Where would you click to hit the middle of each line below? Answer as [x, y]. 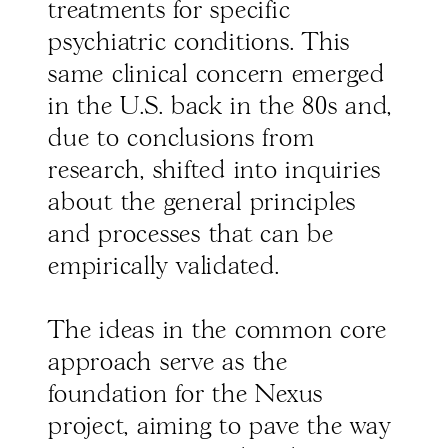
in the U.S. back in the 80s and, [220, 107]
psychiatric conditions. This [199, 43]
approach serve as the [168, 363]
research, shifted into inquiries [214, 171]
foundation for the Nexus [185, 395]
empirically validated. [164, 267]
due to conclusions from [181, 139]
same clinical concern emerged [216, 75]
